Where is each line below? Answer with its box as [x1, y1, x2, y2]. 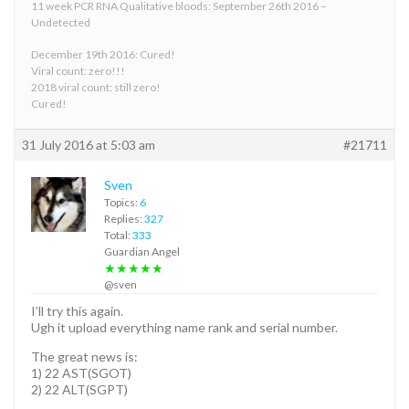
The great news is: [31, 348, 138, 364]
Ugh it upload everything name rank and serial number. [31, 319, 338, 335]
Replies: [104, 211, 144, 225]
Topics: [104, 194, 140, 209]
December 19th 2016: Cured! [31, 47, 175, 61]
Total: [104, 227, 132, 242]
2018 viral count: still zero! [31, 79, 161, 94]
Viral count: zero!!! [31, 63, 125, 78]
